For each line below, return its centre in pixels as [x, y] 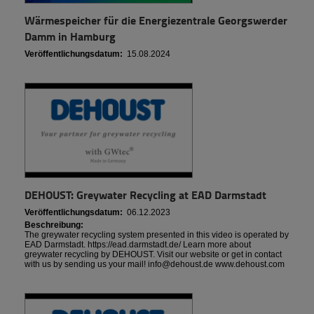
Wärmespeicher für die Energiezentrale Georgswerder [156, 20]
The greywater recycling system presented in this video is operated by [157, 234]
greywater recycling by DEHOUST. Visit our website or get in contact [153, 254]
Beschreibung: [54, 225]
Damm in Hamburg [70, 36]
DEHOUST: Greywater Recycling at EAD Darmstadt [145, 194]
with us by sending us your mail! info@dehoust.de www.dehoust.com [155, 264]
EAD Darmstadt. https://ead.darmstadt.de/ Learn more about [138, 244]
